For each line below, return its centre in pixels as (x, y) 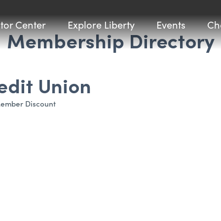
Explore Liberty (101, 24)
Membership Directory (110, 40)
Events (171, 24)
